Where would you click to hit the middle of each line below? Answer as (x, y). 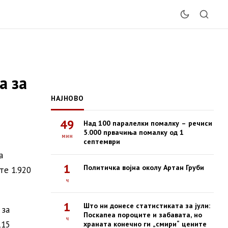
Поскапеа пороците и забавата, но (143, 215)
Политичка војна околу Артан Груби (144, 167)
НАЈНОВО (67, 98)
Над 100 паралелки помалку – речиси (148, 123)
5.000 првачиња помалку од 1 (134, 132)
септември (102, 141)
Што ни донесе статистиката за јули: (147, 206)
